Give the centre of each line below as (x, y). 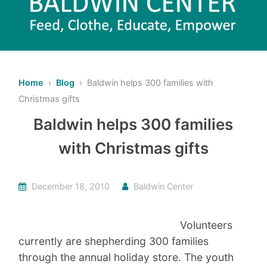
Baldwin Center (164, 187)
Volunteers (207, 225)
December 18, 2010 (70, 187)
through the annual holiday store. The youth (126, 257)
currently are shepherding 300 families (114, 241)
